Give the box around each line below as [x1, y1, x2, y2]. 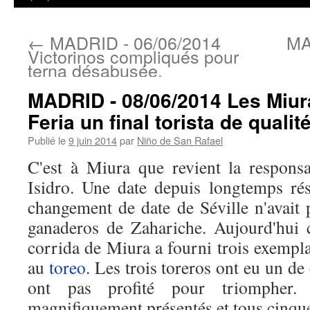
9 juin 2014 [69, 133, 117, 147]
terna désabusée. [28, 57, 163, 82]
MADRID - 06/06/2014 [45, 30, 221, 55]
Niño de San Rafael [137, 133, 223, 147]
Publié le [28, 133, 66, 147]
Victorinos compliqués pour [28, 44, 239, 69]
